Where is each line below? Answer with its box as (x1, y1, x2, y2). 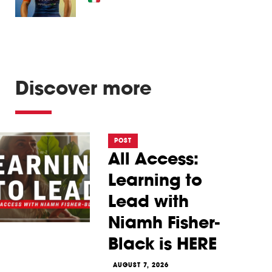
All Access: (108, 147, 199, 169)
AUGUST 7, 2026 (113, 260, 169, 269)
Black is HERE (108, 232, 217, 254)
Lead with (108, 189, 189, 212)
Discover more (15, 75, 152, 100)
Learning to (108, 168, 202, 191)
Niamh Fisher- (108, 211, 220, 233)
